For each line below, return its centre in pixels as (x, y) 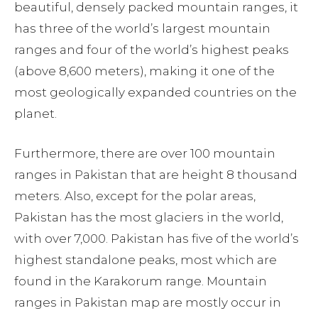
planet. (35, 114)
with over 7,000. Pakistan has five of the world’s (157, 239)
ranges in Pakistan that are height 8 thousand (156, 175)
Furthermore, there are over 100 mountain (145, 154)
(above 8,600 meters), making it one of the (144, 71)
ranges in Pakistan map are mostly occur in (148, 303)
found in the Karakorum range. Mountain (141, 281)
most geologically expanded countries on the (155, 93)
